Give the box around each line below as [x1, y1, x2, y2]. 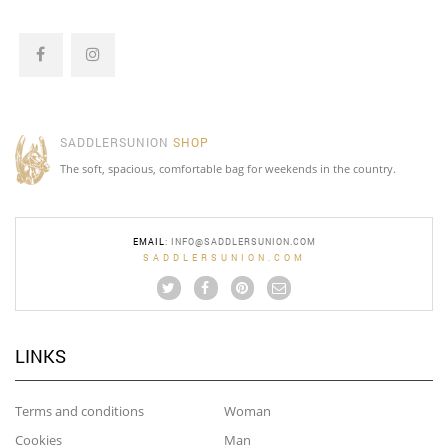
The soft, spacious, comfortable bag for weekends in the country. [60, 160, 396, 176]
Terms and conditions [15, 401, 144, 420]
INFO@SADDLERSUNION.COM [170, 235, 316, 247]
